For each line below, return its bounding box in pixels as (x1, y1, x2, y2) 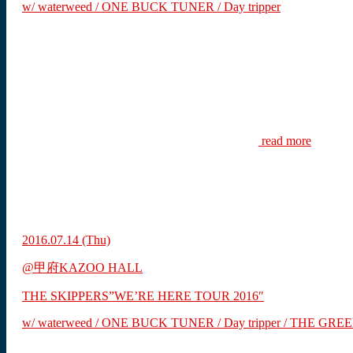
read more (258, 134, 311, 148)
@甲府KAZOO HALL (22, 261, 143, 275)
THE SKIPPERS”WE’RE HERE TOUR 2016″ (22, 289, 264, 303)
